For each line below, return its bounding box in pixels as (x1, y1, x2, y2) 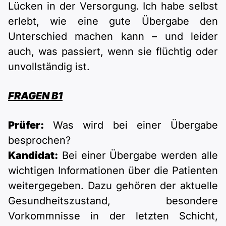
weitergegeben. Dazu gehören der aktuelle (8, 180, 218, 192)
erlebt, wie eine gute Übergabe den (8, 15, 218, 28)
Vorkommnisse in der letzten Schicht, (8, 210, 218, 222)
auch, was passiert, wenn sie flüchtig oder (8, 45, 218, 58)
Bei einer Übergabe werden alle (58, 149, 218, 162)
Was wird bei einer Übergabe (44, 119, 218, 132)
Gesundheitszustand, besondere (8, 195, 218, 207)
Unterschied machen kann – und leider (8, 30, 218, 43)
